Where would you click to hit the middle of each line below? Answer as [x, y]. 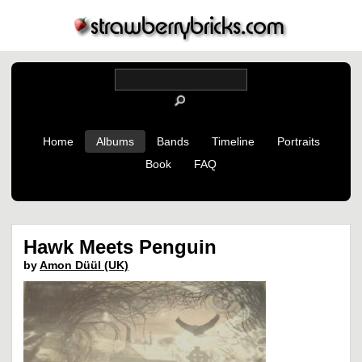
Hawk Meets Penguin [120, 247]
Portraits [298, 141]
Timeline [233, 141]
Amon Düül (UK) [84, 265]
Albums [115, 141]
